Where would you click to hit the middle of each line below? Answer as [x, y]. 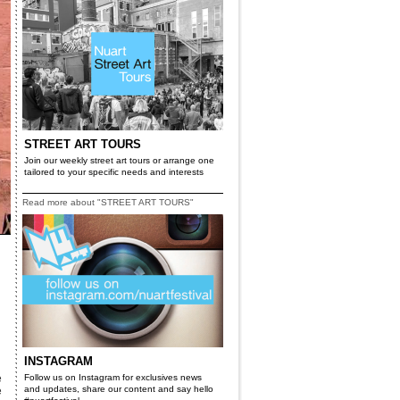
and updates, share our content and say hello [119, 389]
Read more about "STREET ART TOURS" [108, 202]
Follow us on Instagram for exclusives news [113, 377]
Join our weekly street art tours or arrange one [119, 160]
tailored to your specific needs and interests [114, 172]
